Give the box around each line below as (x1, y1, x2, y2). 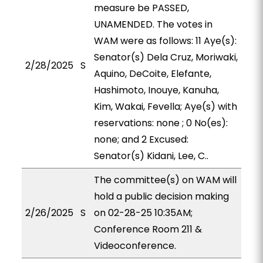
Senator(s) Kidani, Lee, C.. (93, 149, 208, 163)
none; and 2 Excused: (93, 133, 188, 146)
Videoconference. (93, 239, 176, 252)
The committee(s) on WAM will (93, 173, 237, 187)
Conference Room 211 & (93, 222, 202, 236)
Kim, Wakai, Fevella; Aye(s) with (93, 100, 237, 113)
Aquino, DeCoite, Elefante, (93, 67, 211, 80)
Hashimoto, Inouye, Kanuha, (93, 83, 219, 97)
